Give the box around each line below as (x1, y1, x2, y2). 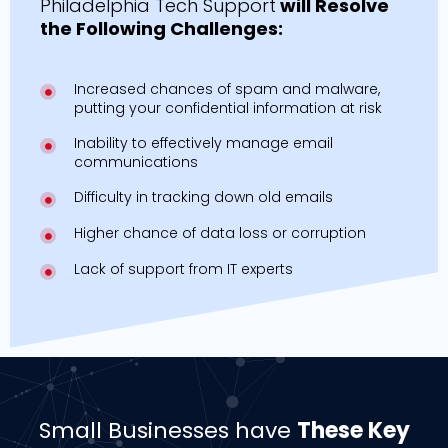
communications (73, 151, 198, 172)
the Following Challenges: (40, 15, 283, 41)
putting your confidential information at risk (73, 97, 382, 118)
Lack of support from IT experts (73, 259, 293, 280)
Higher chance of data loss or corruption (73, 223, 366, 244)
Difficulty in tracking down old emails (73, 187, 333, 208)
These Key (296, 414, 410, 446)
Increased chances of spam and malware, (73, 78, 380, 99)
